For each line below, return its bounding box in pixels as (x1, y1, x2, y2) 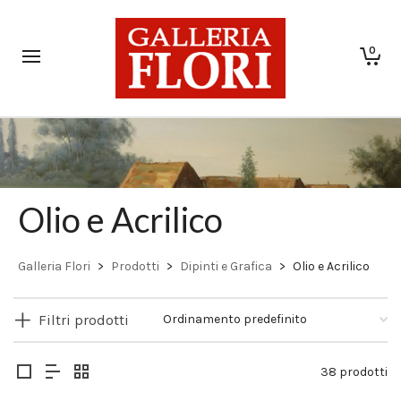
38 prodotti (320, 364, 388, 380)
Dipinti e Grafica (180, 259, 272, 274)
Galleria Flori (18, 259, 90, 274)
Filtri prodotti (38, 311, 129, 328)
